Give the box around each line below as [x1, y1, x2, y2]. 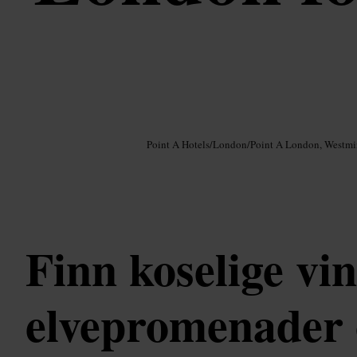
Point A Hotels [147, 137, 210, 152]
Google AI [48, 122, 81, 134]
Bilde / [25, 122, 48, 134]
